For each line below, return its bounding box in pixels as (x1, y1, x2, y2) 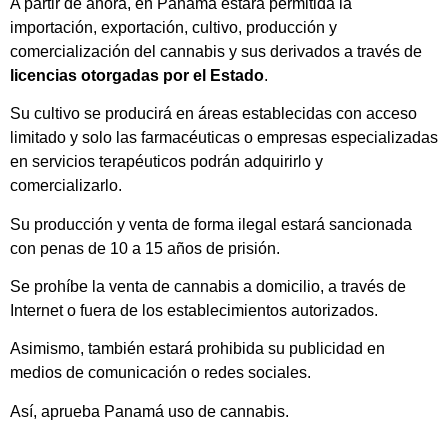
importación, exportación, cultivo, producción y (10, 18, 337, 36)
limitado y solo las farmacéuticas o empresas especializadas (10, 129, 438, 147)
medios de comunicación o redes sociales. (10, 364, 311, 382)
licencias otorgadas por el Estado (10, 66, 264, 84)
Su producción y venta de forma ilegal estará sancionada (10, 215, 412, 233)
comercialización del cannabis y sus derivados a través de (10, 42, 422, 60)
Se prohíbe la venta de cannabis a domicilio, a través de (10, 278, 406, 295)
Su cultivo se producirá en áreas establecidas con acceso (10, 105, 417, 123)
